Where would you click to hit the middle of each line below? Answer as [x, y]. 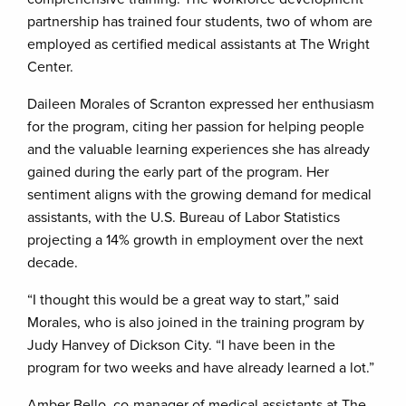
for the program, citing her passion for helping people [196, 126]
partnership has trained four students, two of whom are [200, 21]
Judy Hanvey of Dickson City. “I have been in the [181, 345]
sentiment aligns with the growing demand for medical [199, 194]
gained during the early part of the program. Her [178, 172]
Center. [50, 67]
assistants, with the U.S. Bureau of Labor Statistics [184, 217]
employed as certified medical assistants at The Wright [198, 44]
